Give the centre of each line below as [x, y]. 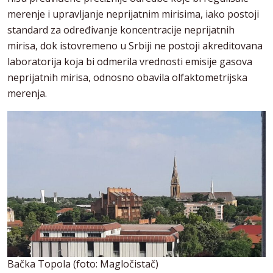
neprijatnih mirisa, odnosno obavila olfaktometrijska [127, 78]
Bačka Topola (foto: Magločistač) [83, 264]
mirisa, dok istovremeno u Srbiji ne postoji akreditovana [135, 46]
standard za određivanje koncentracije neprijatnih [121, 30]
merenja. [27, 94]
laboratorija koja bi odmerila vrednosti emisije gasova [130, 62]
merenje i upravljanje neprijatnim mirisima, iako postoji [133, 14]
